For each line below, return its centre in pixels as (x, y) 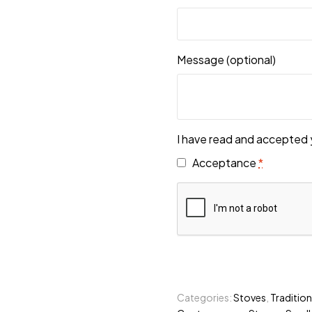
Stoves (250, 297)
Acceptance (226, 162)
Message (202, 59)
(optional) (251, 59)
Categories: (205, 297)
